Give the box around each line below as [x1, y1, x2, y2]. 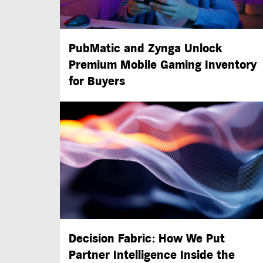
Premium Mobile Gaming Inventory [69, 58, 257, 72]
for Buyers [69, 74, 125, 89]
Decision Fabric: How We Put [69, 231, 225, 246]
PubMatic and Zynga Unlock [69, 41, 222, 56]
